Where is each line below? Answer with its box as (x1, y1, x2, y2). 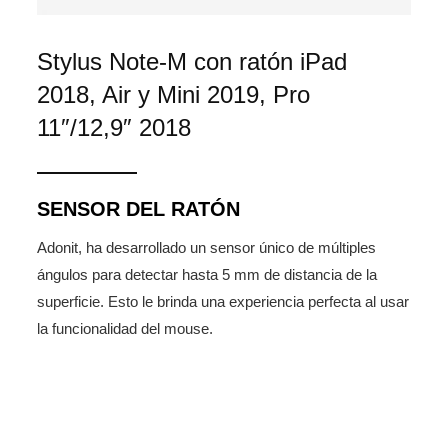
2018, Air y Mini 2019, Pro (37, 81, 311, 109)
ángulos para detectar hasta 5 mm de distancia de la (37, 266, 378, 284)
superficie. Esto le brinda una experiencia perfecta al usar (37, 293, 410, 311)
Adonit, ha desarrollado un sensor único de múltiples (37, 239, 377, 257)
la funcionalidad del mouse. (37, 320, 214, 338)
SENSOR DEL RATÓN (37, 198, 241, 221)
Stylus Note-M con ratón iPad (37, 48, 348, 76)
